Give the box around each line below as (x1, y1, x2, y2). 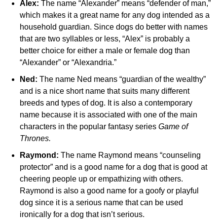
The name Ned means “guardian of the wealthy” (37, 75, 206, 84)
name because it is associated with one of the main (20, 110, 197, 119)
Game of (158, 122, 188, 131)
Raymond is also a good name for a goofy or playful (20, 186, 199, 195)
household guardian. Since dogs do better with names (20, 23, 208, 32)
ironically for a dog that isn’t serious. (20, 210, 145, 219)
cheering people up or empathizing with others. (20, 175, 183, 184)
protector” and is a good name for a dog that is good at (20, 163, 207, 172)
